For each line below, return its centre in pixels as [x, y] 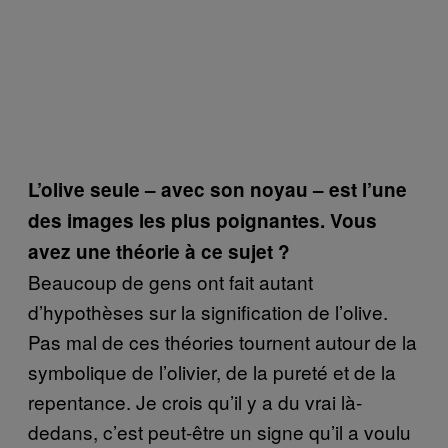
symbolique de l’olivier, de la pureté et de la [212, 371]
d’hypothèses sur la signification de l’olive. [208, 311]
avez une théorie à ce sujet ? [159, 251]
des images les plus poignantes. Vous [202, 220]
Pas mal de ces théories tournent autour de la [222, 341]
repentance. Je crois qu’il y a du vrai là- [195, 401]
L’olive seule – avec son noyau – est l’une [217, 189]
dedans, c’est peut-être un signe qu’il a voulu [219, 431]
